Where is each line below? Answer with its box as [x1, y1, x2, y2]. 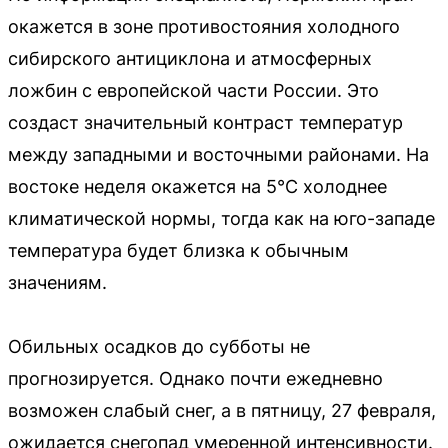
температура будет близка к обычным [8, 239, 349, 261]
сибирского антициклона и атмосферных [8, 47, 372, 69]
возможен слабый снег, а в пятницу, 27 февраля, [8, 399, 436, 421]
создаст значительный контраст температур [8, 111, 403, 133]
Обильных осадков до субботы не [8, 335, 310, 357]
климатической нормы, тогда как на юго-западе [8, 207, 435, 229]
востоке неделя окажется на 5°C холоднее [8, 175, 387, 197]
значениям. [8, 271, 107, 293]
